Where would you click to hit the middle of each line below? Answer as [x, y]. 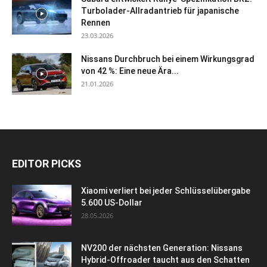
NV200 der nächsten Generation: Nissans [162, 248]
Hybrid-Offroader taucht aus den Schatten [165, 260]
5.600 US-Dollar [112, 202]
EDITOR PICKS [46, 163]
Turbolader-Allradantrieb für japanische [160, 10]
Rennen [96, 22]
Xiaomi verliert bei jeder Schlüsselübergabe [166, 190]
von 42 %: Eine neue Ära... [130, 71]
